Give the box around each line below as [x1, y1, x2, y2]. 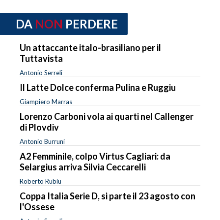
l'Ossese [20, 201, 55, 212]
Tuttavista [20, 53, 63, 64]
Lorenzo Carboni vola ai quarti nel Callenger [20, 110, 193, 122]
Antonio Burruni [20, 137, 65, 145]
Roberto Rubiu [20, 177, 61, 185]
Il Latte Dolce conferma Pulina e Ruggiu [20, 82, 176, 93]
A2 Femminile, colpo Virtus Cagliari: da [20, 150, 170, 162]
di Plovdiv [20, 121, 59, 133]
